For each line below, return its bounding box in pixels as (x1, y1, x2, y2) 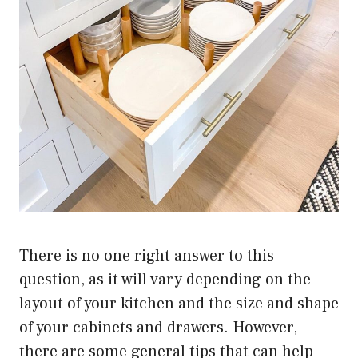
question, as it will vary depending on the (19, 268, 311, 290)
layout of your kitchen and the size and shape (19, 292, 339, 314)
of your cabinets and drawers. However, (19, 316, 297, 338)
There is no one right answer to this (19, 245, 274, 266)
